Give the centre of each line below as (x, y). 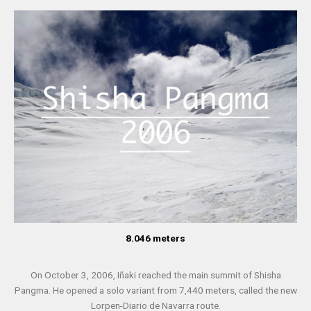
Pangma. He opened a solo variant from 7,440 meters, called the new (155, 290)
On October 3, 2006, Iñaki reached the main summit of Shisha (155, 275)
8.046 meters (155, 238)
